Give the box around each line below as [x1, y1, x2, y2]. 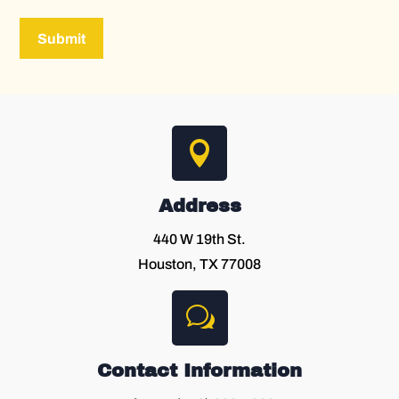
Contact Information [97, 360, 302, 380]
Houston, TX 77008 [138, 256, 261, 272]
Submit [37, 30, 86, 46]
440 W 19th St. [153, 231, 246, 247]
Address [158, 195, 241, 216]
